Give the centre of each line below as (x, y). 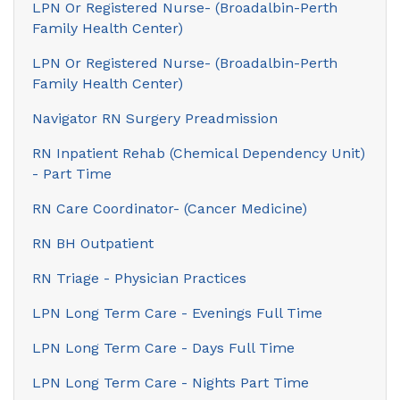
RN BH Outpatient (93, 243)
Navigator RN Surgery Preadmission (155, 118)
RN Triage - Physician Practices (139, 278)
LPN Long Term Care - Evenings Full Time (177, 312)
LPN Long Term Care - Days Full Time (163, 347)
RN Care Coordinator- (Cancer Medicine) (170, 208)
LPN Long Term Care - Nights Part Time (171, 382)
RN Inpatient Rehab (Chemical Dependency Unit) (199, 153)
